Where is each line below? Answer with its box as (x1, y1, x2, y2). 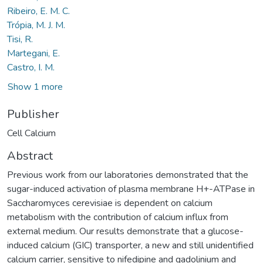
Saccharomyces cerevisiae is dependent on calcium (7, 196, 213, 210)
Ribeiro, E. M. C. (7, 4, 70, 18)
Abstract (7, 147, 53, 164)
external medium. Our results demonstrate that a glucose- (7, 224, 244, 238)
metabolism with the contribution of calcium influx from (7, 210, 228, 224)
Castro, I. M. (7, 60, 55, 74)
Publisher (7, 106, 59, 122)
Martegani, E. (7, 46, 60, 60)
